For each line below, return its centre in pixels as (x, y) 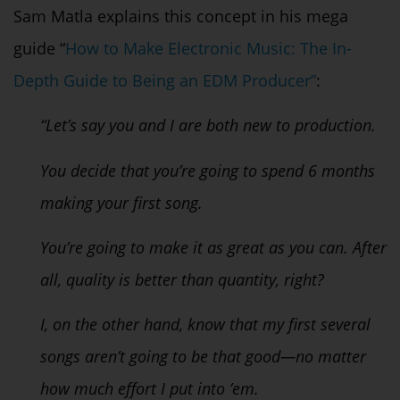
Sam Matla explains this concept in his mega (181, 16)
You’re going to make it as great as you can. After (213, 248)
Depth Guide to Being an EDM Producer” (165, 80)
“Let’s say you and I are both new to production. (208, 125)
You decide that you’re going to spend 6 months (208, 170)
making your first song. (121, 202)
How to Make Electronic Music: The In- (208, 48)
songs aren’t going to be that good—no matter (203, 357)
